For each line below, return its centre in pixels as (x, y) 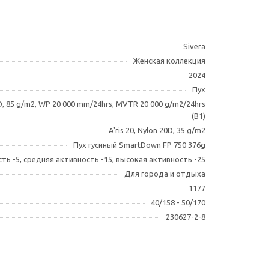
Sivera (194, 46)
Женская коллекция (169, 61)
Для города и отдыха (165, 174)
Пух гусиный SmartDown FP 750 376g (139, 145)
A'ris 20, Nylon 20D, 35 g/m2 (157, 130)
